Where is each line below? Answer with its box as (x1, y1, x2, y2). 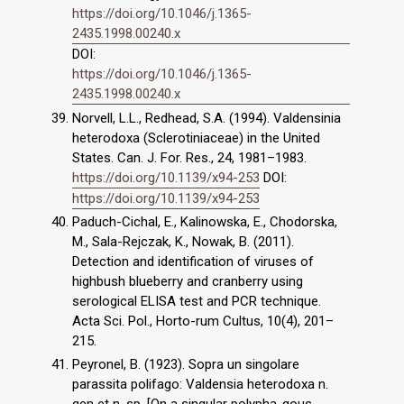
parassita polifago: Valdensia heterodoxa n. (72, 376, 328, 393)
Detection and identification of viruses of (72, 253, 314, 271)
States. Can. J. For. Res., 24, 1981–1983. (72, 149, 307, 166)
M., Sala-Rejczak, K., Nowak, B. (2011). (72, 234, 294, 251)
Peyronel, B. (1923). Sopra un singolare (72, 356, 299, 373)
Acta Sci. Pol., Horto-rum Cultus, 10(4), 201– (72, 313, 334, 330)
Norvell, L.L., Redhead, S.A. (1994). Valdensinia (72, 109, 341, 126)
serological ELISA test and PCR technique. (72, 293, 321, 310)
